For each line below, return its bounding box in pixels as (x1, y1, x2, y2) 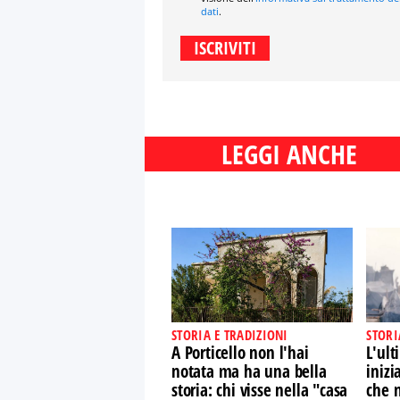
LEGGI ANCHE (221, 136, 357, 172)
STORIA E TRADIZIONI (171, 326, 288, 344)
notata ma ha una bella (171, 360, 327, 383)
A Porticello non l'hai (171, 341, 309, 364)
